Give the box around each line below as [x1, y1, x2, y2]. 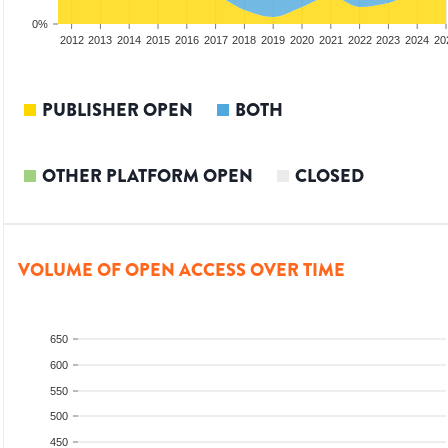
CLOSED [295, 163, 364, 190]
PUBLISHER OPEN [42, 97, 193, 124]
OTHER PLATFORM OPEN [42, 163, 253, 190]
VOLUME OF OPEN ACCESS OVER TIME [18, 257, 345, 284]
